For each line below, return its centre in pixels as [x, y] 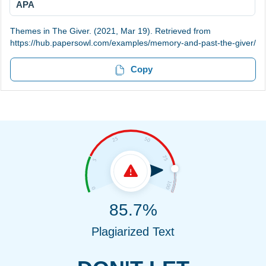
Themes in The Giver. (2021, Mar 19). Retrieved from [110, 31]
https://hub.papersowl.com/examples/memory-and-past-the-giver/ [133, 43]
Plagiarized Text [133, 231]
